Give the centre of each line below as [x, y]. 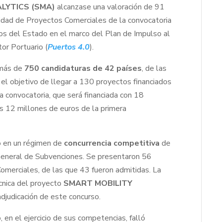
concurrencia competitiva [112, 143]
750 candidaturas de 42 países [83, 69]
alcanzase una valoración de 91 [110, 7]
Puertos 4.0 [69, 47]
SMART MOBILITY [98, 184]
